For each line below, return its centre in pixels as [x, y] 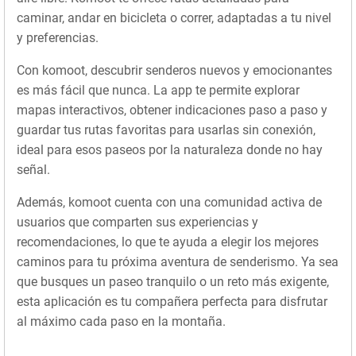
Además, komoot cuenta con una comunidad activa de [169, 203]
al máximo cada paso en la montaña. [121, 322]
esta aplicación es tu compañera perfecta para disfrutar [172, 302]
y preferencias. [58, 38]
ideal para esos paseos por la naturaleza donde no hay [170, 150]
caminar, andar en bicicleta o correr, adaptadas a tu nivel [174, 18]
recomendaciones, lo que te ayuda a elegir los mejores [168, 242]
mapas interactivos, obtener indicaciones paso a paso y [172, 110]
